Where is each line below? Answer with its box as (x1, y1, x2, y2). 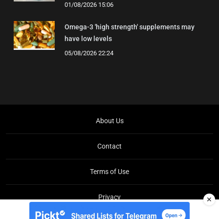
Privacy (98, 193, 121, 201)
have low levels (65, 35, 112, 43)
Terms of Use (90, 168, 129, 176)
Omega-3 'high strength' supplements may (65, 23, 195, 31)
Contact (97, 142, 122, 151)
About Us (95, 117, 124, 125)
